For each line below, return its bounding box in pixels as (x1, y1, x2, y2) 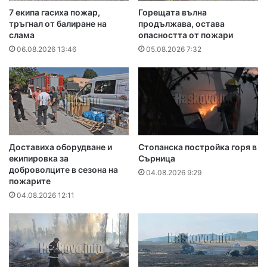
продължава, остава (138, 18, 225, 29)
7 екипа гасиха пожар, (9, 7, 100, 18)
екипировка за (9, 153, 69, 163)
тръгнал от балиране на (9, 18, 107, 29)
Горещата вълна (138, 7, 207, 18)
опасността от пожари (138, 30, 233, 41)
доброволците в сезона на (9, 164, 118, 175)
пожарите (9, 175, 51, 186)
